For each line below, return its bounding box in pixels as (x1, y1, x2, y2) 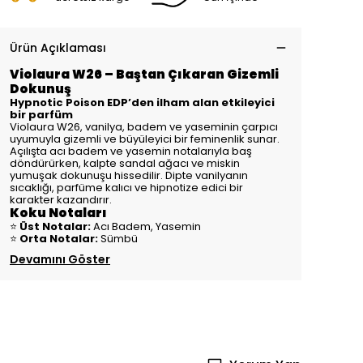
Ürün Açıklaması (10, 40, 106, 56)
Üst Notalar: (19, 219, 91, 234)
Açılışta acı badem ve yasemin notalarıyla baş (10, 143, 252, 159)
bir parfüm (10, 107, 73, 122)
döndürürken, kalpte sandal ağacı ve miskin (10, 156, 240, 171)
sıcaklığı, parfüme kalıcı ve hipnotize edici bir (10, 180, 243, 195)
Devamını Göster (10, 251, 110, 267)
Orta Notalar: (19, 231, 98, 246)
